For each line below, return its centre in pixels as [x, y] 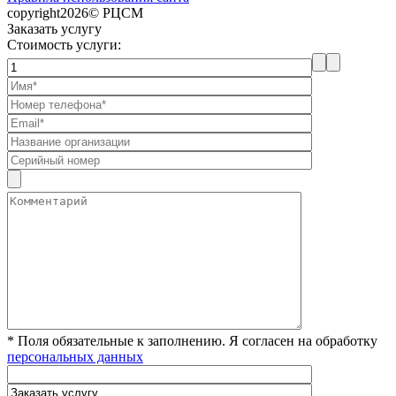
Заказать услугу [54, 28]
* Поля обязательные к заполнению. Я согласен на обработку [192, 340]
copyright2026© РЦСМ [75, 12]
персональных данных [75, 356]
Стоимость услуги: [64, 44]
